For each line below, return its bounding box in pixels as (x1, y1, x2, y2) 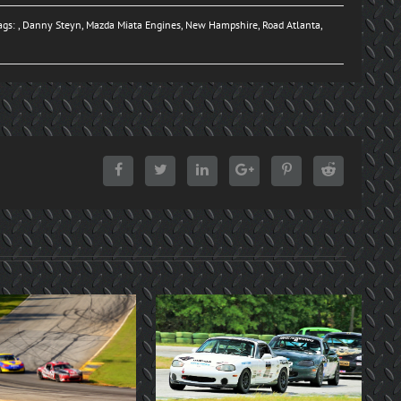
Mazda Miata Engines (86, 18, 181, 31)
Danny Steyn (22, 18, 81, 31)
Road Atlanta (262, 18, 320, 31)
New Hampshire (185, 18, 258, 31)
